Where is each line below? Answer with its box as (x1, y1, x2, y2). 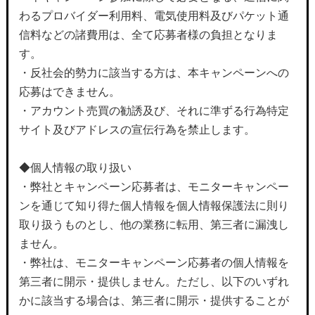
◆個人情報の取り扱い (18, 162, 131, 174)
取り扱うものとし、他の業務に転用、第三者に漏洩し (18, 219, 289, 231)
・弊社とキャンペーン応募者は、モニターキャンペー (18, 181, 289, 193)
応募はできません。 (18, 86, 120, 98)
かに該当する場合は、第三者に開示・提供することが (18, 295, 289, 307)
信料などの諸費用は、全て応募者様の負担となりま (18, 29, 278, 41)
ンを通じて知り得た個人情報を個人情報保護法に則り (18, 200, 289, 212)
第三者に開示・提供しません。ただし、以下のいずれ (18, 276, 289, 288)
